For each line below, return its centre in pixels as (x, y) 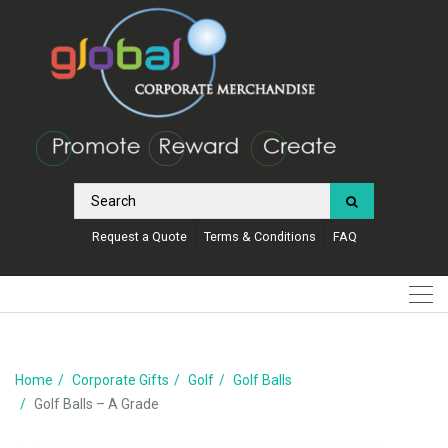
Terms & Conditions (259, 236)
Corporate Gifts (120, 379)
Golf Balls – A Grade (96, 403)
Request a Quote (139, 236)
